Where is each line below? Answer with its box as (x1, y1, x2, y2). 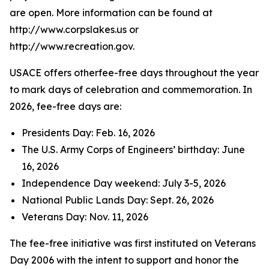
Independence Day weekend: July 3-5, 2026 (22, 177, 226, 189)
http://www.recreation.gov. (10, 40, 134, 52)
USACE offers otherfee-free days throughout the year (10, 67, 259, 79)
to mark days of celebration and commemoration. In (10, 83, 252, 95)
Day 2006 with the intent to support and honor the (10, 254, 239, 266)
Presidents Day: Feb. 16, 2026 (22, 127, 155, 139)
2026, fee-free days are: (10, 100, 121, 112)
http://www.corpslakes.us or (10, 23, 139, 35)
